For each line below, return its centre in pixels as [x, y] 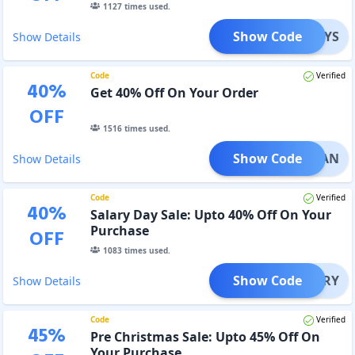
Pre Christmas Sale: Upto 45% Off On [205, 336]
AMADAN [310, 158]
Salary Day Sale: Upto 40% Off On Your [210, 214]
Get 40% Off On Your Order [174, 92]
